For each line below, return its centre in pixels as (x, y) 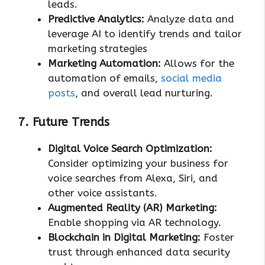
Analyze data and (191, 19)
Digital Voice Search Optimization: (130, 149)
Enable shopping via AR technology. (135, 223)
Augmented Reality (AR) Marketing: (132, 208)
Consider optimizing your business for (138, 164)
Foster (217, 237)
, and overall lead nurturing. (144, 93)
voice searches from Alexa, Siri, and (133, 178)
